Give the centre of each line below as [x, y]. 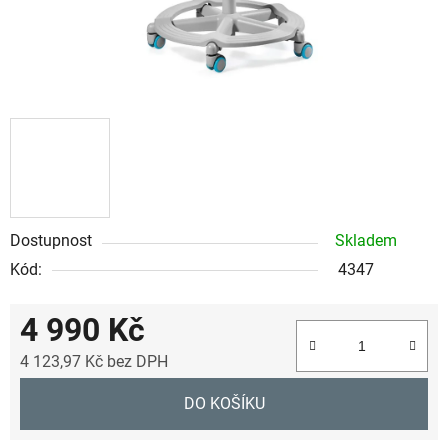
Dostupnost [51, 240]
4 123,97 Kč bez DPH [94, 361]
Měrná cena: [62, 392]
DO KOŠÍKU [224, 403]
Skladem [366, 240]
